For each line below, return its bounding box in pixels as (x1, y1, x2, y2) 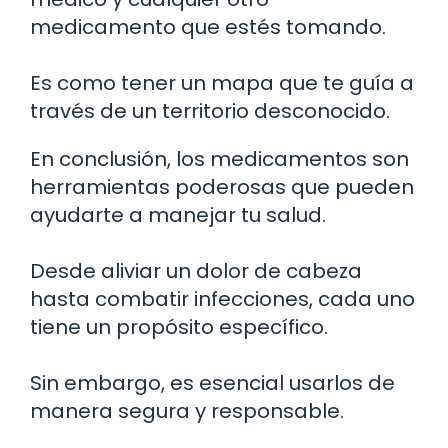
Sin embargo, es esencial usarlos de (30, 368, 395, 397)
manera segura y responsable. (30, 396, 344, 425)
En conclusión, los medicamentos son (30, 144, 409, 173)
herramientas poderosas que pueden (30, 172, 414, 201)
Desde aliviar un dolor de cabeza (30, 256, 362, 285)
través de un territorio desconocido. (30, 96, 390, 125)
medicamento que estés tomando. (30, 12, 386, 41)
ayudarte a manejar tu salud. (30, 200, 326, 229)
